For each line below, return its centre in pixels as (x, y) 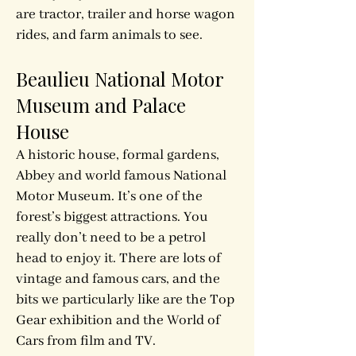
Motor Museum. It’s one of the (109, 196)
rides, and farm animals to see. (109, 35)
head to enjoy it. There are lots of (118, 258)
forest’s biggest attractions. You (112, 217)
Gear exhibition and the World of (118, 320)
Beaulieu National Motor (120, 79)
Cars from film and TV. (87, 341)
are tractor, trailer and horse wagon (126, 14)
